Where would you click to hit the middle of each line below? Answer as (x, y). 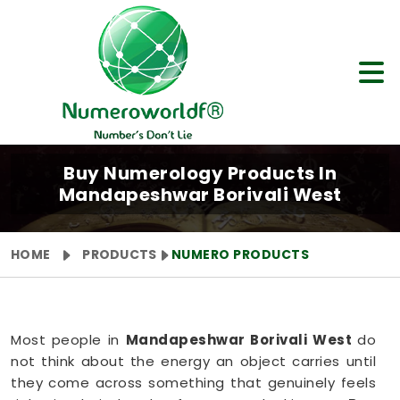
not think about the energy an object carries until (193, 361)
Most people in (68, 340)
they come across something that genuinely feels (193, 383)
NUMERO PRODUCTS (240, 254)
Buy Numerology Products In (200, 173)
